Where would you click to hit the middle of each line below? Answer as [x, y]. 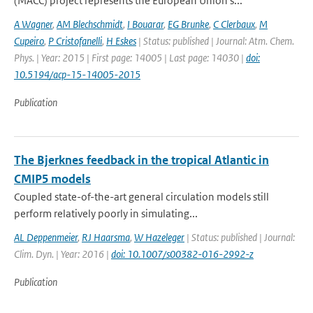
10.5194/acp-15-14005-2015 [77, 74]
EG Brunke [188, 24]
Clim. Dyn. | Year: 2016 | [63, 254]
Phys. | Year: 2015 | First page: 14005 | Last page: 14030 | [130, 58]
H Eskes [121, 41]
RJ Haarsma [106, 237]
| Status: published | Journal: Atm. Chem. [215, 41]
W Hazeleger [159, 237]
